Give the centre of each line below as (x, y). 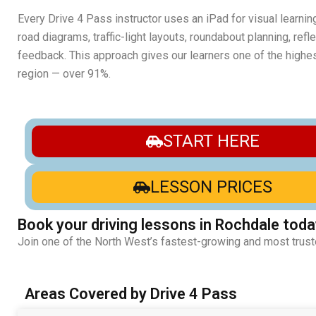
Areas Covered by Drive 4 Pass (131, 294)
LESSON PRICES (212, 187)
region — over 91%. (64, 74)
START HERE (212, 141)
